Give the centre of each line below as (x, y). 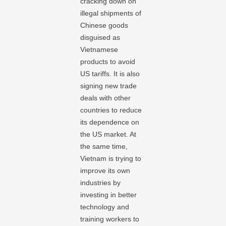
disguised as (100, 37)
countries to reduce (111, 110)
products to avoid (108, 62)
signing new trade (109, 86)
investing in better (109, 195)
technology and (105, 207)
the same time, (104, 146)
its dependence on (110, 122)
